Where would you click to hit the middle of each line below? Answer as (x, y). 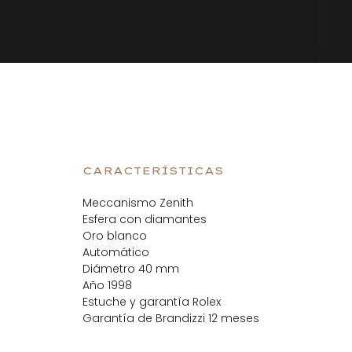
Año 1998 (107, 285)
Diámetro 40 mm (130, 269)
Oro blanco (114, 236)
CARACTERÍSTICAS (153, 170)
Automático (115, 252)
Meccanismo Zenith (137, 203)
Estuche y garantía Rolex (151, 302)
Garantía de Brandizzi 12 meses (170, 318)
